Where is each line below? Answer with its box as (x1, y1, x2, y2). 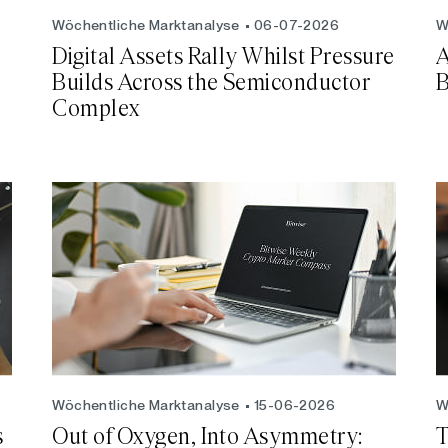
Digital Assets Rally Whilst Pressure (52, 45, 395, 70)
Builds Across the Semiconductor (52, 71, 371, 96)
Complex (52, 97, 140, 122)
